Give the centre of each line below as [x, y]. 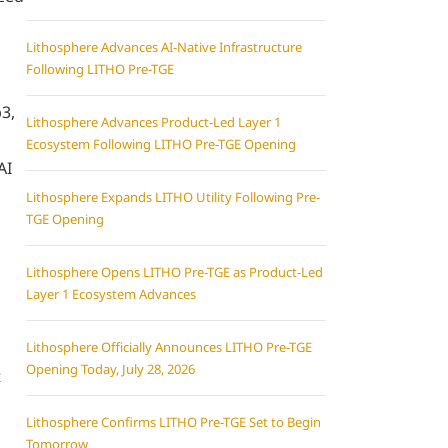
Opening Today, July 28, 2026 [110, 369]
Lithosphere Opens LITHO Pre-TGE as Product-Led [174, 272]
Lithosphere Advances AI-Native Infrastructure [164, 47]
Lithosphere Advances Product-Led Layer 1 [153, 122]
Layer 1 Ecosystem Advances [111, 294]
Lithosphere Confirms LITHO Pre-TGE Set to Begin [173, 422]
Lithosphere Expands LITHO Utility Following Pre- [173, 197]
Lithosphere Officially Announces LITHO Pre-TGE [169, 347]
